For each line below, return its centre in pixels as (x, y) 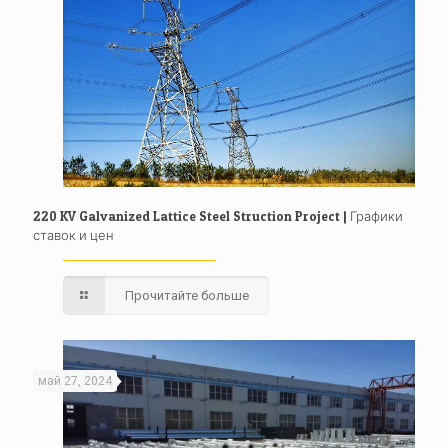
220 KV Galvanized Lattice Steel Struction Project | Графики (218, 215)
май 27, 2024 (75, 380)
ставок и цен (73, 234)
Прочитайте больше (187, 295)
